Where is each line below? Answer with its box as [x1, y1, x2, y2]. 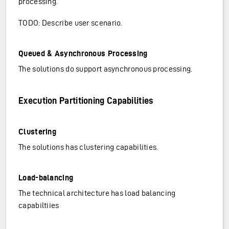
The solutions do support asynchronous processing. [18, 64, 193, 73]
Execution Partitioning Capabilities [18, 96, 154, 105]
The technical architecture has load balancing [18, 189, 176, 197]
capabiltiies [18, 201, 59, 210]
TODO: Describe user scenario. [18, 18, 123, 27]
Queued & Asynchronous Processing [18, 49, 148, 58]
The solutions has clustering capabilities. [18, 143, 158, 151]
